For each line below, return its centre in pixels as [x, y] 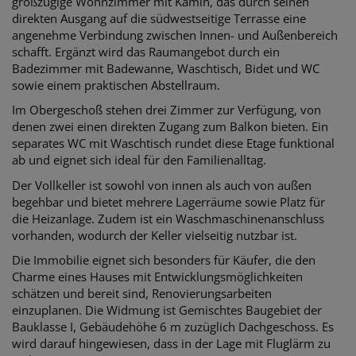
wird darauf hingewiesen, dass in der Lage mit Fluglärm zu [171, 344]
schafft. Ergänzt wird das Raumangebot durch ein [146, 51]
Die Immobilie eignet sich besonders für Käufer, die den [164, 260]
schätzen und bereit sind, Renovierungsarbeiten [142, 294]
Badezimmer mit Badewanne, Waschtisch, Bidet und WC [166, 68]
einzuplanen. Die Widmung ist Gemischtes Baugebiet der [167, 310]
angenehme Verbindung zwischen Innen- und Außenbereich [175, 35]
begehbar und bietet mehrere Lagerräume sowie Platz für [168, 201]
